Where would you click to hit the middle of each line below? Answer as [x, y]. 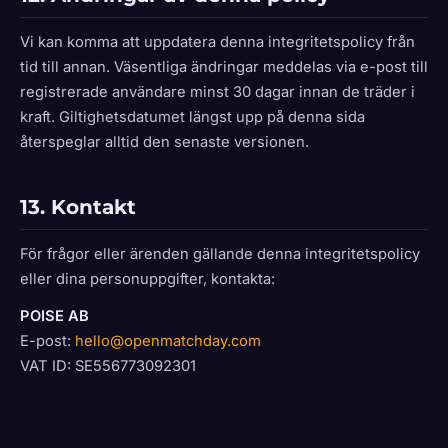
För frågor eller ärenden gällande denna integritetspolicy [220, 254]
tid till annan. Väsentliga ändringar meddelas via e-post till [224, 67]
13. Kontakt [78, 207]
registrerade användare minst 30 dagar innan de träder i [217, 92]
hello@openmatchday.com [168, 341]
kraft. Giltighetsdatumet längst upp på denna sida [192, 117]
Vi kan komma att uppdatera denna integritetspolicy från [217, 42]
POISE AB [54, 316]
